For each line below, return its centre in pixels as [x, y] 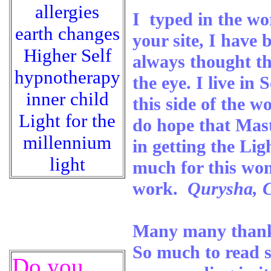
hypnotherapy [67, 77]
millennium [67, 142]
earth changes [67, 34]
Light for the [67, 121]
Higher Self [67, 55]
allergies [67, 12]
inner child [67, 99]
